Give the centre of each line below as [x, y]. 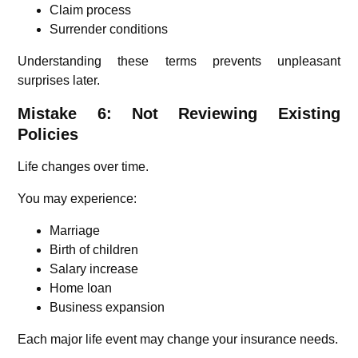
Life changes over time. [84, 166]
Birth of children [94, 249]
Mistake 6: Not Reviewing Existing [179, 113]
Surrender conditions [109, 29]
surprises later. [59, 80]
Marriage [75, 230]
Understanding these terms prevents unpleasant [179, 61]
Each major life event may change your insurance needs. [178, 339]
